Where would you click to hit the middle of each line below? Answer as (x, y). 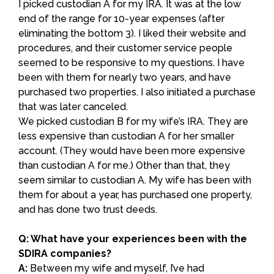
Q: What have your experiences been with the (133, 239)
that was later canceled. (73, 106)
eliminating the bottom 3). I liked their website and (132, 33)
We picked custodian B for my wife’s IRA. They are (133, 121)
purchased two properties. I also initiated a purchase (137, 92)
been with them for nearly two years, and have (125, 77)
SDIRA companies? (65, 253)
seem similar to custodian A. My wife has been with (135, 180)
